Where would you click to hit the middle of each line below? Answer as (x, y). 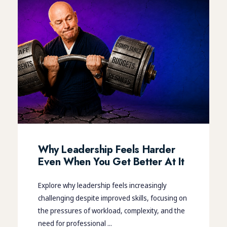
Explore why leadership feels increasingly (102, 185)
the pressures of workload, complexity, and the (111, 210)
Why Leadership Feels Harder (107, 149)
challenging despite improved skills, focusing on (112, 198)
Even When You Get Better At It (111, 162)
